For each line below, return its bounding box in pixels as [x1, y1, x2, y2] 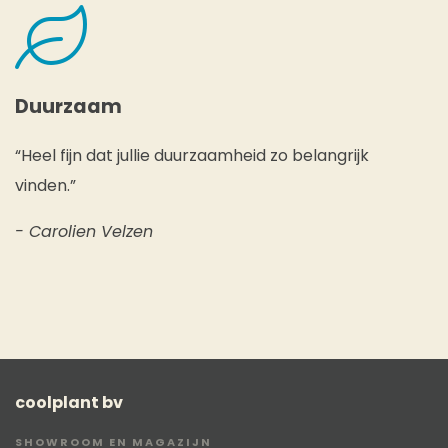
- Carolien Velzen [15, 220, 153, 244]
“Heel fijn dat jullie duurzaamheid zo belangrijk [15, 144, 369, 168]
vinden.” [15, 174, 76, 198]
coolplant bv [15, 391, 123, 415]
